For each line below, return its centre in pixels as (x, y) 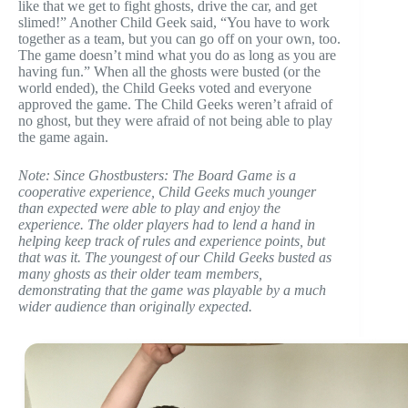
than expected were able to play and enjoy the (149, 208)
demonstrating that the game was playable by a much (172, 290)
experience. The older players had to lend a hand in (167, 224)
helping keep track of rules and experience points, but (172, 240)
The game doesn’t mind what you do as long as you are (177, 55)
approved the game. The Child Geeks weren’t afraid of (175, 104)
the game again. (63, 137)
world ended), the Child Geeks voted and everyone (165, 87)
